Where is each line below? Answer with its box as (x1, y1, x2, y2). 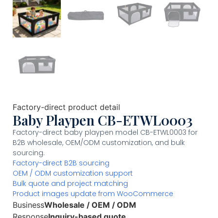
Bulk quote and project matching (13, 179, 128, 189)
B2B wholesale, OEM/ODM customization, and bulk (13, 138, 185, 148)
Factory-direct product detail (13, 102, 120, 112)
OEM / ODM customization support (13, 168, 133, 179)
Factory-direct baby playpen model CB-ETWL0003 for (13, 127, 198, 138)
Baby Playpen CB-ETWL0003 (13, 111, 193, 129)
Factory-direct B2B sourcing (13, 158, 109, 168)
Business (13, 200, 44, 210)
